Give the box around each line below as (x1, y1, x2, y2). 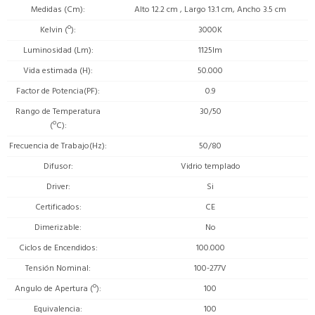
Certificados (34, 200, 79, 214)
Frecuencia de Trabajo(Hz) (9, 139, 105, 153)
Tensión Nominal (25, 261, 89, 275)
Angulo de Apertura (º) (15, 281, 99, 295)
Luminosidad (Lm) (22, 43, 91, 57)
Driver (46, 179, 68, 193)
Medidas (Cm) (31, 2, 83, 16)
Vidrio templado (180, 159, 240, 173)
